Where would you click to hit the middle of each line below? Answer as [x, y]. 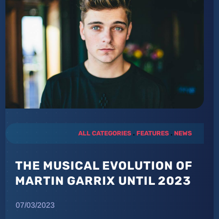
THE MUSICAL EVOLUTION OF [104, 166]
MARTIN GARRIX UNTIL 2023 [103, 181]
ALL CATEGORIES [105, 133]
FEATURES [153, 133]
